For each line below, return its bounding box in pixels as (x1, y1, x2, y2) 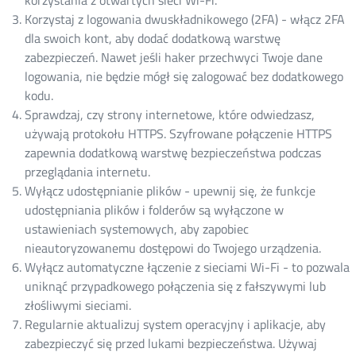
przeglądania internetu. (24, 161, 150, 181)
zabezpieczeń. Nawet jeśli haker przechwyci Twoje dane (24, 47, 323, 67)
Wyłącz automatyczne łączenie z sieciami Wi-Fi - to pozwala (24, 257, 350, 277)
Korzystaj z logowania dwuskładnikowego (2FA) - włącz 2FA (24, 9, 345, 29)
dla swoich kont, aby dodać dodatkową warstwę (24, 28, 281, 48)
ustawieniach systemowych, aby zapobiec (24, 219, 249, 238)
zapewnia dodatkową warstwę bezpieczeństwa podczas (24, 142, 321, 162)
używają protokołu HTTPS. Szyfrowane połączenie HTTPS (24, 123, 332, 143)
